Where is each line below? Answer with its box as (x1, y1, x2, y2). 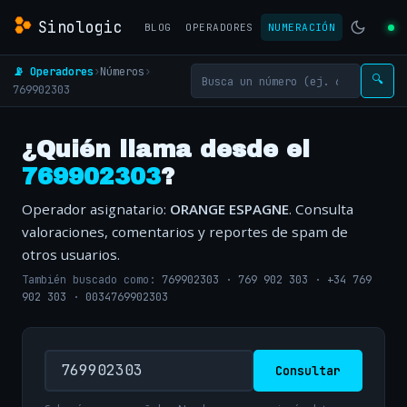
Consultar (275, 362, 341, 379)
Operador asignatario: (22, 200, 170, 218)
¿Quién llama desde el (22, 137, 310, 162)
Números (100, 64, 144, 79)
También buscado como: (22, 273, 162, 288)
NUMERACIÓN (267, 21, 336, 34)
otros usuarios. (22, 245, 120, 263)
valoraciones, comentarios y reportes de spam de (22, 223, 348, 241)
